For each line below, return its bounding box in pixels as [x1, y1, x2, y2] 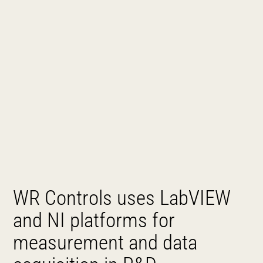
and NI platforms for [13, 208, 176, 232]
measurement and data [13, 231, 198, 255]
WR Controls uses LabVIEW [13, 186, 231, 210]
